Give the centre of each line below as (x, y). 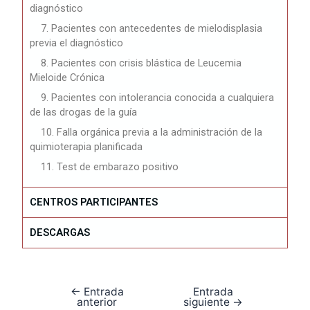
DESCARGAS (60, 232)
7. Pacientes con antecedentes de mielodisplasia (152, 28)
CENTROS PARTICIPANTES (94, 202)
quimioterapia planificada (86, 146)
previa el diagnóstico (77, 43)
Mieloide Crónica (67, 77)
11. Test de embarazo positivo (110, 166)
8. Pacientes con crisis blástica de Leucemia (142, 63)
